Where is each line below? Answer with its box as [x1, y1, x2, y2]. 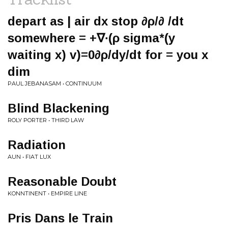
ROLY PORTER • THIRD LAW [8, 117, 84, 124]
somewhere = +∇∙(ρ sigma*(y [8, 31, 175, 45]
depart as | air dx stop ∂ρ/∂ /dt [8, 14, 184, 28]
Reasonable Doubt [8, 175, 117, 188]
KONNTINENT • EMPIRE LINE [8, 190, 87, 197]
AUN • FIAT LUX [8, 153, 51, 160]
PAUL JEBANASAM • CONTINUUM [8, 80, 102, 87]
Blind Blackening [8, 101, 109, 115]
